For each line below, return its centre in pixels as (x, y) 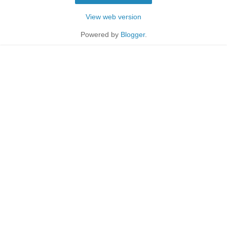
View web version (113, 16)
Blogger (133, 34)
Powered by (100, 34)
